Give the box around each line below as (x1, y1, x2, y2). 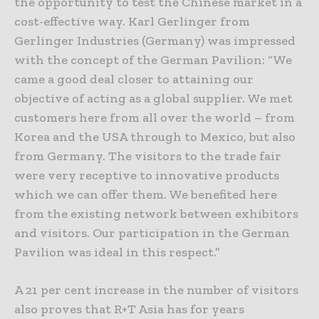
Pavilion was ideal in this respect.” (14, 244, 220, 260)
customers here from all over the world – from (14, 110, 295, 125)
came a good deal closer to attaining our (14, 71, 253, 87)
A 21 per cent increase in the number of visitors (14, 282, 298, 298)
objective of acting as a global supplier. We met (14, 90, 293, 106)
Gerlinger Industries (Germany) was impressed (14, 33, 296, 48)
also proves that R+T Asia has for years (14, 301, 244, 317)
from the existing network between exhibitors (14, 206, 298, 221)
